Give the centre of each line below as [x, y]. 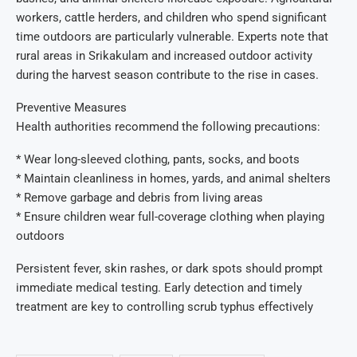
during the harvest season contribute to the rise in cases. [167, 75]
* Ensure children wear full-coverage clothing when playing [170, 216]
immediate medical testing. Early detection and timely [159, 287]
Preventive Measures [71, 107]
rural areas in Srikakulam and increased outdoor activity [164, 55]
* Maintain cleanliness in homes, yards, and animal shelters [173, 178]
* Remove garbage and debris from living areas [139, 197]
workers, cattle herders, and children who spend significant [171, 17]
